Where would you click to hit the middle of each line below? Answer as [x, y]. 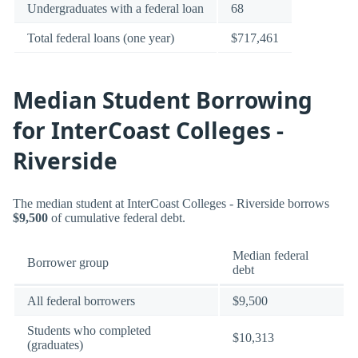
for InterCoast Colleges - [148, 131]
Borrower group [68, 263]
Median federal [270, 256]
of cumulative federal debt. [117, 218]
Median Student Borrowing [163, 100]
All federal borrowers [81, 301]
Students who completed [89, 331]
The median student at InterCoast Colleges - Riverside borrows [171, 204]
